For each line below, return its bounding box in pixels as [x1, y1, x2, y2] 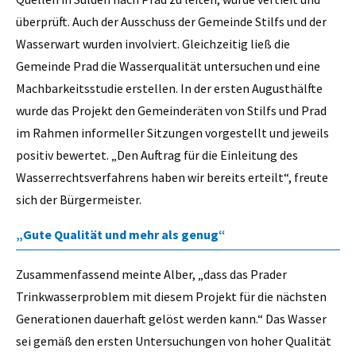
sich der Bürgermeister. [16, 191, 141, 207]
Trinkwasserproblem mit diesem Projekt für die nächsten [16, 288, 327, 304]
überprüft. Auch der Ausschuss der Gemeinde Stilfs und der [16, 13, 327, 29]
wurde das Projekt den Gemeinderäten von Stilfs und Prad [16, 102, 327, 118]
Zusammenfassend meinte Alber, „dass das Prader [16, 265, 287, 282]
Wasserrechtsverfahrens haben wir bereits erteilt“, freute [16, 168, 328, 185]
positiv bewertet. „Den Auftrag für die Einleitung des [16, 146, 298, 163]
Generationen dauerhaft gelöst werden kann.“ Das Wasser [16, 310, 327, 327]
